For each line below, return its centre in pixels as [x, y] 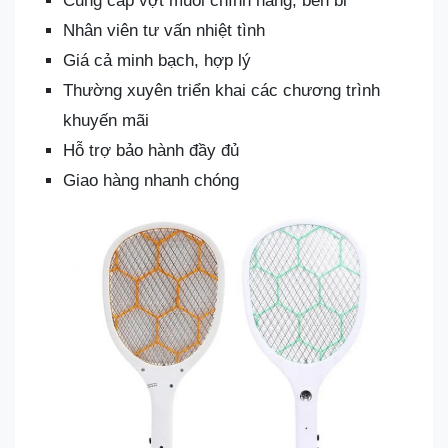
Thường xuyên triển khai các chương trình [221, 90]
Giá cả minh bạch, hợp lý [157, 60]
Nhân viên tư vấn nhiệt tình [164, 30]
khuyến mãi [106, 120]
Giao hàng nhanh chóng [151, 180]
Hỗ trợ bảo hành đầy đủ [151, 150]
